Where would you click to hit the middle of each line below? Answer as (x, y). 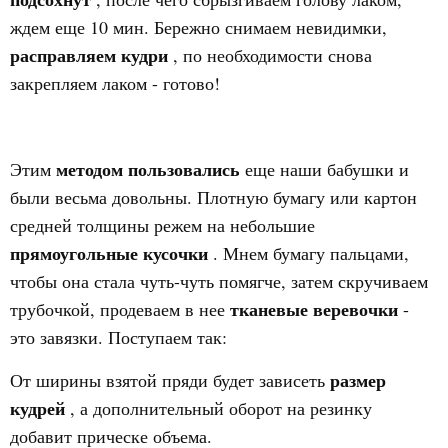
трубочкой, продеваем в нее (120, 309)
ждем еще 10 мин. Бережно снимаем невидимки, (198, 27)
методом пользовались (150, 169)
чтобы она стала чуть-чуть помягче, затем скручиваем (219, 281)
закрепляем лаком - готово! (115, 83)
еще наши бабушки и (327, 169)
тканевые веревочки (316, 309)
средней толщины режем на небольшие (162, 225)
